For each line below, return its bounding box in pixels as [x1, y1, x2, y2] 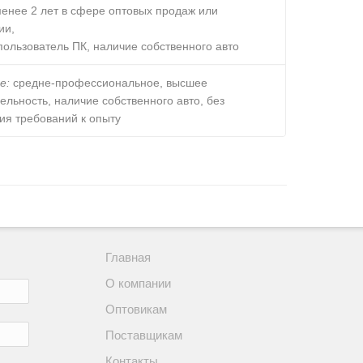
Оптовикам [105, 301, 167, 316]
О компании [105, 275, 171, 290]
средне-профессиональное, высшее [10, 75, 208, 89]
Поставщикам [105, 327, 182, 342]
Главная [105, 250, 151, 264]
